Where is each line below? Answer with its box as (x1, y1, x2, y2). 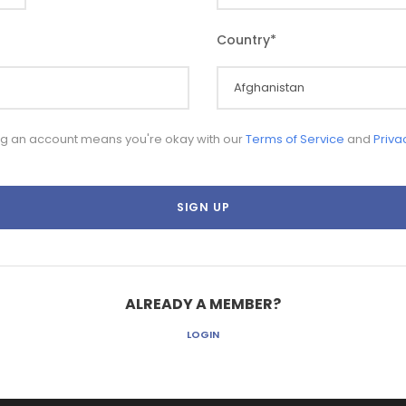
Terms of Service (245, 130, 344, 148)
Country (217, 31, 270, 49)
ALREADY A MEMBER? (125, 294, 281, 314)
